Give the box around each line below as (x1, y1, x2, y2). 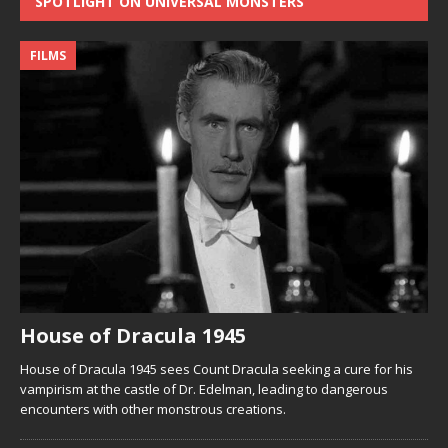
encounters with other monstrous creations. (20, 400, 286, 419)
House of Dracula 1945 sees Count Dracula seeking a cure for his (20, 360, 413, 379)
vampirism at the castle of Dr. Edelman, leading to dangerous (20, 380, 388, 399)
